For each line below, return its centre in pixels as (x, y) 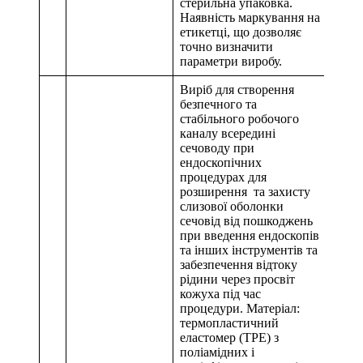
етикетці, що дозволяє (241, 32)
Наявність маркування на (250, 18)
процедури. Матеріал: (240, 309)
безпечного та (218, 105)
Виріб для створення (237, 90)
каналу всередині (228, 134)
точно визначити (226, 47)
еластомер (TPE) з (229, 338)
